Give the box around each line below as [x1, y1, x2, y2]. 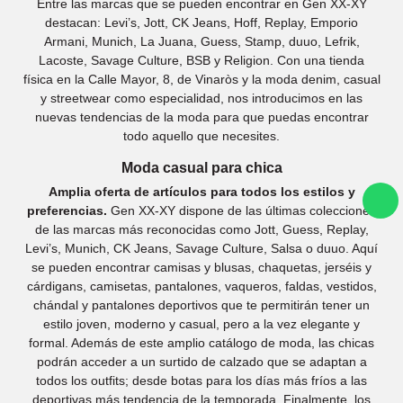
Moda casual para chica [121, 160, 282, 175]
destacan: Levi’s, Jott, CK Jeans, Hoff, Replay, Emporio [45, 15, 358, 30]
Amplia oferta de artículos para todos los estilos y [48, 184, 355, 199]
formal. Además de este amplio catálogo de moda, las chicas [29, 336, 374, 350]
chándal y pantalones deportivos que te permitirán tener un [33, 298, 370, 312]
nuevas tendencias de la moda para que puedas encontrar [34, 110, 369, 124]
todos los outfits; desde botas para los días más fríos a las [36, 373, 367, 388]
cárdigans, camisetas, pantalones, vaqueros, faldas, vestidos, [26, 279, 377, 293]
